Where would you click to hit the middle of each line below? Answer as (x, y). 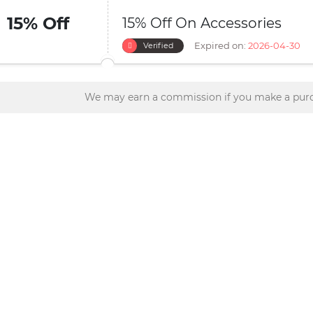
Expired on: (220, 45)
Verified (158, 45)
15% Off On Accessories (202, 23)
